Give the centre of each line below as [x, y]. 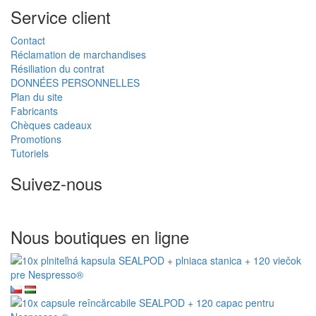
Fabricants [34, 110]
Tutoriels [30, 153]
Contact [28, 40]
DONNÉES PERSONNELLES [75, 82]
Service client [61, 16]
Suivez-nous [56, 183]
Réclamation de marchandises [78, 54]
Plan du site [37, 96]
